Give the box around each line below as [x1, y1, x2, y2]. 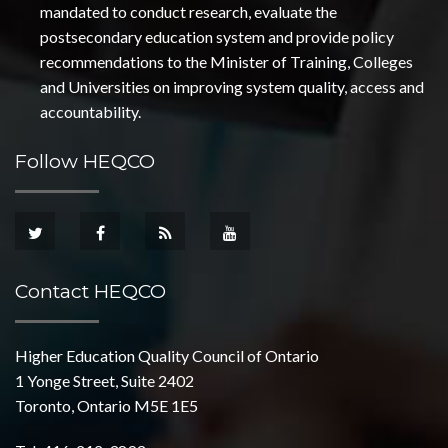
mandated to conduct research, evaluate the [40, 2, 338, 22]
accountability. [40, 102, 142, 122]
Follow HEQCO [15, 148, 155, 173]
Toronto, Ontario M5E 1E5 [15, 395, 198, 415]
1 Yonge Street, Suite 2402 [15, 370, 194, 390]
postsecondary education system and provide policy [40, 27, 395, 47]
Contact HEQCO [15, 279, 166, 304]
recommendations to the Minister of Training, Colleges [40, 52, 414, 72]
